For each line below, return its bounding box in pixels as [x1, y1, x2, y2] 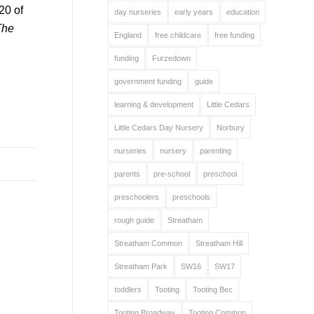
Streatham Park [114, 262, 168, 271]
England [114, 31, 142, 39]
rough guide [114, 216, 154, 224]
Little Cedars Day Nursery [114, 123, 203, 132]
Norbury [216, 123, 245, 132]
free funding [214, 31, 254, 39]
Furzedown [151, 54, 191, 62]
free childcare [154, 31, 201, 39]
